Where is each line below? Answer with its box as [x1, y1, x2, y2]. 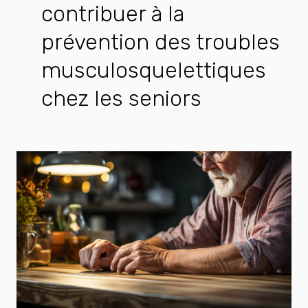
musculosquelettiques [41, 56, 266, 83]
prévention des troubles [41, 28, 280, 55]
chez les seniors [41, 85, 201, 111]
